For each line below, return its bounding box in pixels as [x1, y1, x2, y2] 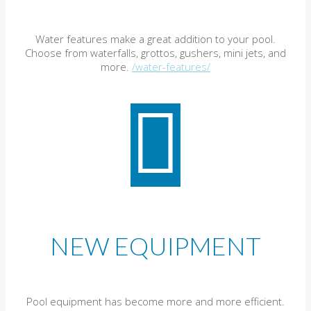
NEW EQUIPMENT [49, 230, 262, 261]
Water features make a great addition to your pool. [35, 31, 276, 46]
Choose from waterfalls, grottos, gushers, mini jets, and [25, 45, 286, 60]
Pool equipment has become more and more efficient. [26, 294, 285, 308]
